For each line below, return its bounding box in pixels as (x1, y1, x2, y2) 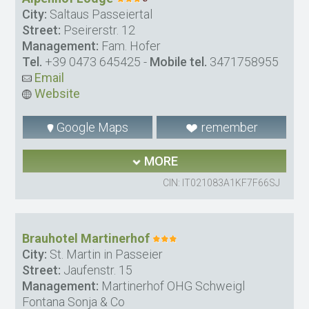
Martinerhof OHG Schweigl (99, 279, 246, 294)
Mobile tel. (150, 54, 208, 70)
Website (32, 86, 81, 101)
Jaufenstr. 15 (61, 263, 133, 278)
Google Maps (54, 120, 129, 135)
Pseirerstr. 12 (61, 23, 136, 38)
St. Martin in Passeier (47, 247, 163, 262)
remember (198, 120, 258, 135)
